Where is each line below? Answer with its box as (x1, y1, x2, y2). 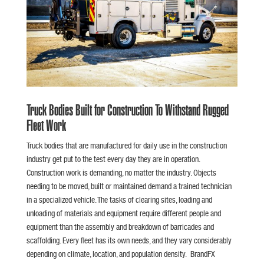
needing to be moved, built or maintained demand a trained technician (26, 181, 232, 191)
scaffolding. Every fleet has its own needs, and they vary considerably (26, 235, 232, 245)
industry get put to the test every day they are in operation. (26, 154, 200, 164)
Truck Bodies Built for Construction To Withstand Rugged (26, 102, 229, 118)
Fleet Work (26, 117, 66, 133)
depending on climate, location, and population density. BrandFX (26, 249, 215, 259)
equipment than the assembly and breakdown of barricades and (26, 222, 214, 232)
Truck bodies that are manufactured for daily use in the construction (26, 140, 227, 150)
